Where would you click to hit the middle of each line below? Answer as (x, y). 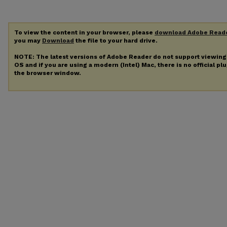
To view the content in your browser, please (84, 32)
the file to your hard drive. (116, 41)
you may (28, 41)
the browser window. (48, 73)
